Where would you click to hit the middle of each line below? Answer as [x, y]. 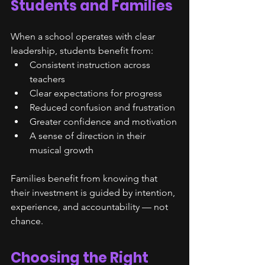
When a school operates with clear [84, 36]
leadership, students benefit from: [82, 51]
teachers [47, 79]
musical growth [62, 150]
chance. [27, 221]
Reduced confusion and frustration [102, 107]
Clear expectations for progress [96, 93]
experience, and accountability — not [91, 207]
